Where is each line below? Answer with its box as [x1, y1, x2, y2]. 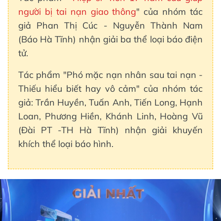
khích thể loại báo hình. [18, 138, 113, 149]
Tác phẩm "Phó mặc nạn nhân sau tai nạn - [18, 69, 203, 80]
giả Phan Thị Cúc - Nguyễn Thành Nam [18, 19, 203, 31]
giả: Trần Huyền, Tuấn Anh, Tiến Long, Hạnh [18, 96, 203, 108]
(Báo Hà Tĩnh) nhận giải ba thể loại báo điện [18, 33, 203, 45]
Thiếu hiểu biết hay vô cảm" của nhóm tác [18, 82, 203, 94]
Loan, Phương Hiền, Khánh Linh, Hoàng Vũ [18, 110, 203, 122]
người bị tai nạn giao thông [18, 5, 137, 17]
